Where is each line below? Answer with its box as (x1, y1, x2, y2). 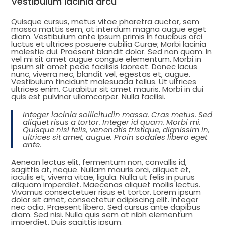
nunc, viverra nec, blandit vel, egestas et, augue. (11, 69, 191, 79)
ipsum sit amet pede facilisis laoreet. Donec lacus (11, 61, 198, 72)
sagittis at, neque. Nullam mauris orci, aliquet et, (11, 164, 191, 175)
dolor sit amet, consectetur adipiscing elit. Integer (11, 194, 199, 205)
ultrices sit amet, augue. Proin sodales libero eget (23, 132, 208, 142)
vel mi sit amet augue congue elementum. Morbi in (11, 54, 202, 64)
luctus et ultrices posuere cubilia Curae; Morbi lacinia (11, 39, 207, 49)
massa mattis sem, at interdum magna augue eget (11, 24, 207, 34)
